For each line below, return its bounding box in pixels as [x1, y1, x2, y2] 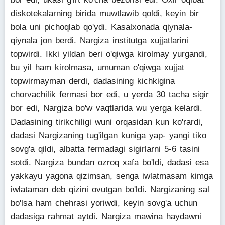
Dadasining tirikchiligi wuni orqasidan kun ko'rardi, [11, 117, 203, 127]
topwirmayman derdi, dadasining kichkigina [11, 76, 175, 86]
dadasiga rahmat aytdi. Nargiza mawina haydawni [11, 212, 201, 221]
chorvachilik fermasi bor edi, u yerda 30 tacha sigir [11, 90, 209, 99]
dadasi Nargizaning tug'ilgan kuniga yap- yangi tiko [11, 131, 206, 140]
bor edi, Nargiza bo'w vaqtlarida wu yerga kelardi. [11, 103, 202, 113]
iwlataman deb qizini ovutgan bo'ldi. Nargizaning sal [11, 185, 209, 194]
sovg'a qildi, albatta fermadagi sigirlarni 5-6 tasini [11, 144, 200, 154]
